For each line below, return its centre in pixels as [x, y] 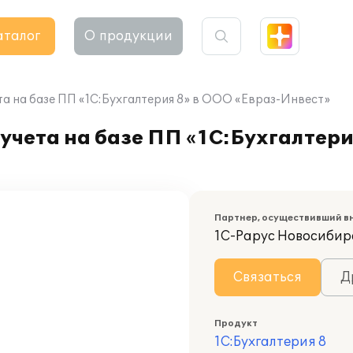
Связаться [268, 277]
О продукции [128, 36]
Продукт [236, 323]
